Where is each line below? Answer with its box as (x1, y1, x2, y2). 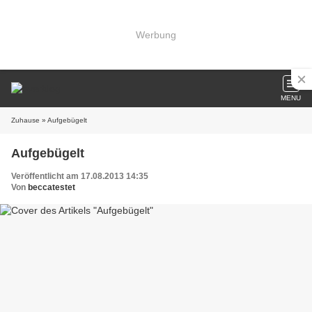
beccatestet (28, 182, 75, 192)
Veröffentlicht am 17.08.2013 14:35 (11, 171, 148, 181)
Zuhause (11, 116, 40, 124)
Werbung (136, 29, 176, 40)
